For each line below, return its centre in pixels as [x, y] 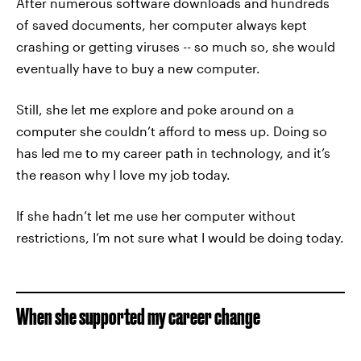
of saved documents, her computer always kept [162, 25]
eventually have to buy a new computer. [138, 68]
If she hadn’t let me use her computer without [156, 216]
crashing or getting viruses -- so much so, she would [176, 46]
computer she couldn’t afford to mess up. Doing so [172, 131]
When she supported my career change [138, 316]
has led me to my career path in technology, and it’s [173, 153]
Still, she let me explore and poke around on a [155, 109]
